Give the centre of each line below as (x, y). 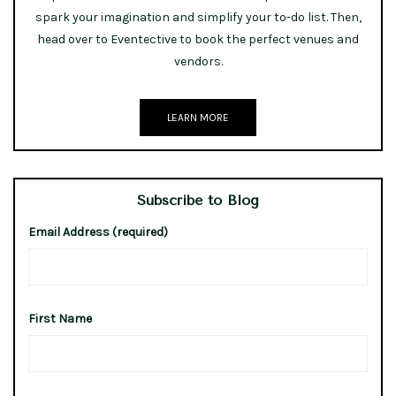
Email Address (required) (98, 232)
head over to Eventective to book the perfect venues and (198, 40)
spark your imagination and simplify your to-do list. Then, (198, 18)
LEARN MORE (198, 118)
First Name (60, 319)
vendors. (198, 62)
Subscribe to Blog (198, 201)
